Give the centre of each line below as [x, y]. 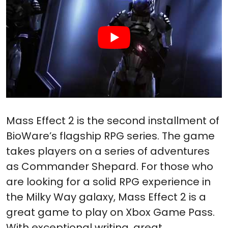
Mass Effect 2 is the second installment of [113, 120]
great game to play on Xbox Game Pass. [110, 212]
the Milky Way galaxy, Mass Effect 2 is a [106, 197]
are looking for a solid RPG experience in [108, 181]
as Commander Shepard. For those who [110, 166]
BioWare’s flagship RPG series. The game [110, 136]
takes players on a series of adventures [108, 151]
